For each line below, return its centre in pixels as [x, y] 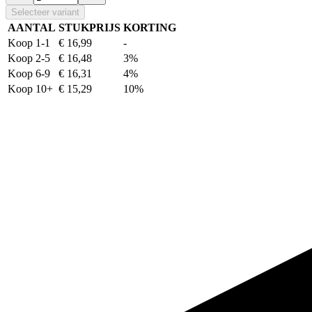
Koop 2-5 [29, 58]
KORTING [150, 27]
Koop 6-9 [29, 73]
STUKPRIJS [89, 27]
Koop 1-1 [29, 42]
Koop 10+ [30, 88]
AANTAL [32, 27]
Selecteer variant [45, 12]
